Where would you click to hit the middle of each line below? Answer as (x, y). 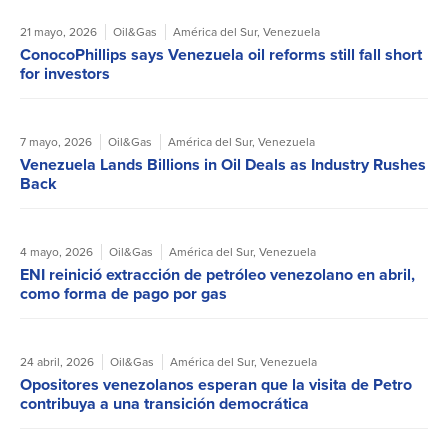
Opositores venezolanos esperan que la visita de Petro (216, 385)
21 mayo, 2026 (58, 32)
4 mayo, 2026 (56, 252)
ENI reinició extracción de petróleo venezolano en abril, (217, 275)
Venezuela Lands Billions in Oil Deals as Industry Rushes (223, 165)
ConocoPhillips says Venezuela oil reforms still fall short (221, 55)
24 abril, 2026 (57, 362)
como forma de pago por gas (123, 294)
